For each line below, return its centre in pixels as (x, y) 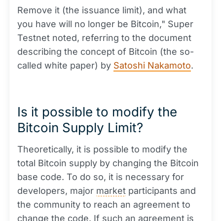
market (111, 191)
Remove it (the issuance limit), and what (102, 10)
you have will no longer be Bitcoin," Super (105, 24)
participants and (161, 191)
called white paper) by (65, 66)
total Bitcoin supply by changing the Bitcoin (108, 163)
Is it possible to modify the (97, 112)
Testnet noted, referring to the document (104, 38)
